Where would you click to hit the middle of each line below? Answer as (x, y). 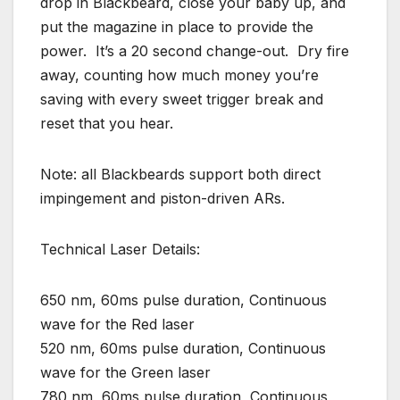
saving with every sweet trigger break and (182, 99)
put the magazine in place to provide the (177, 26)
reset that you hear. (107, 123)
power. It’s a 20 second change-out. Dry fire (195, 50)
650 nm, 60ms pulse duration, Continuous (183, 300)
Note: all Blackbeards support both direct (180, 174)
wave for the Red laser (117, 324)
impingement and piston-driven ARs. (162, 198)
